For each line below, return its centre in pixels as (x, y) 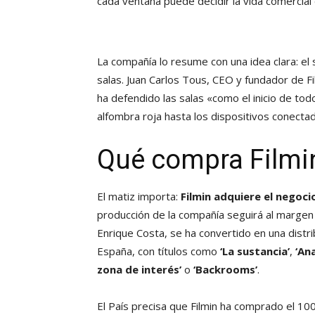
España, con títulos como (159, 251)
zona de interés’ (139, 270)
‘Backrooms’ (225, 270)
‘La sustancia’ (255, 251)
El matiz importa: (139, 197)
